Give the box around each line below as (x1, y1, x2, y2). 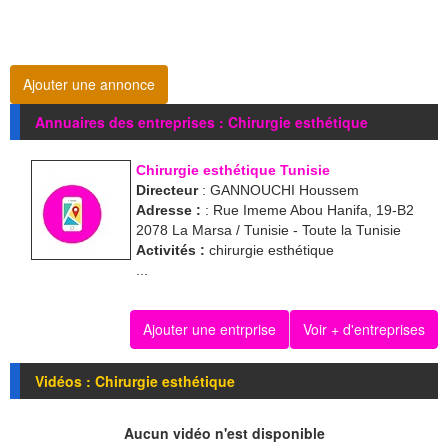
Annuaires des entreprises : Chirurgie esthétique (35, 112, 368, 133)
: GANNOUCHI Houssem (198, 182, 359, 199)
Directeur (136, 182, 198, 199)
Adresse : (136, 202, 201, 219)
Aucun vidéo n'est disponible (123, 423, 325, 444)
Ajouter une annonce (23, 74, 155, 95)
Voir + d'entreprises (303, 319, 425, 340)
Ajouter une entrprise (143, 319, 276, 340)
